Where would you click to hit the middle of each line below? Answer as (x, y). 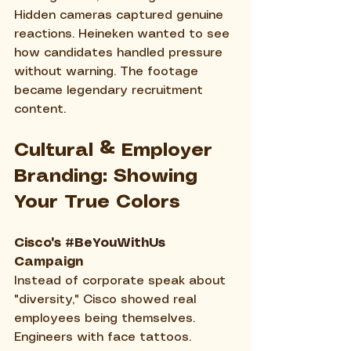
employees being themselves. (107, 319)
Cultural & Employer (116, 151)
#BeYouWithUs (115, 244)
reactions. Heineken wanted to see (124, 34)
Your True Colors (97, 203)
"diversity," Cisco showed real (107, 300)
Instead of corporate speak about (122, 281)
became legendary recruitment (110, 91)
